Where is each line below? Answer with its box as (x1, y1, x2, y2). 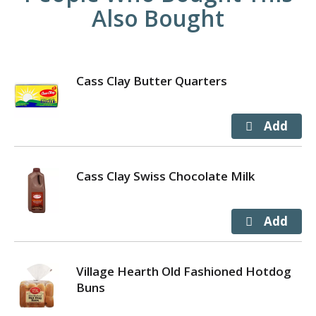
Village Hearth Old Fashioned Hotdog (76, 263, 291, 279)
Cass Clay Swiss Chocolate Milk (76, 168, 255, 184)
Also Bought (92, 3, 224, 33)
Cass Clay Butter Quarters (76, 73, 227, 89)
